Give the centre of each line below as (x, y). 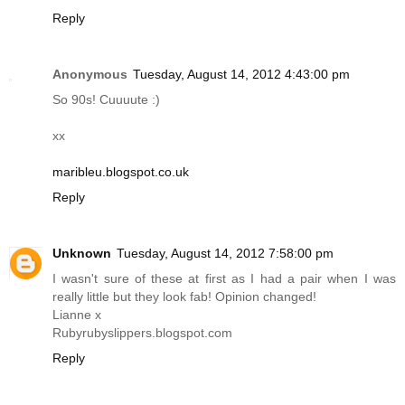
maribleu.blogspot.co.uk (121, 172)
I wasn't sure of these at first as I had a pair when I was (224, 279)
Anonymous (90, 75)
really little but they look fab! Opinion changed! (184, 297)
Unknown (82, 254)
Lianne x (77, 315)
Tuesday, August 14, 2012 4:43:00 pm (241, 75)
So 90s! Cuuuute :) (106, 100)
